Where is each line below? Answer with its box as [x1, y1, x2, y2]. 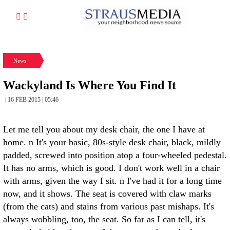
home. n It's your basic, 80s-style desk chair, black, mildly [3, 137, 221, 147]
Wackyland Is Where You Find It [3, 79, 176, 92]
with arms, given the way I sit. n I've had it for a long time [3, 176, 222, 186]
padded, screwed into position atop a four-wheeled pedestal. [3, 150, 227, 160]
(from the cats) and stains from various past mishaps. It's [3, 201, 214, 212]
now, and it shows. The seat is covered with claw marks [3, 188, 212, 199]
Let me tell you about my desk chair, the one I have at [3, 124, 205, 135]
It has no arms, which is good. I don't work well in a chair [3, 163, 220, 173]
